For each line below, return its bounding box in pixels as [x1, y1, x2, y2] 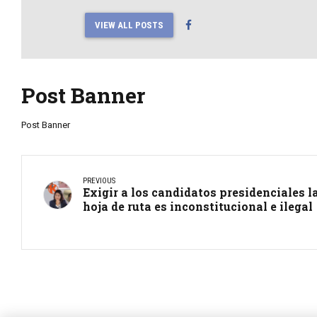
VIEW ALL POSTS [94, 19, 163, 30]
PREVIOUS [83, 175, 115, 185]
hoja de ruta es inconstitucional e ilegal [83, 198, 313, 214]
